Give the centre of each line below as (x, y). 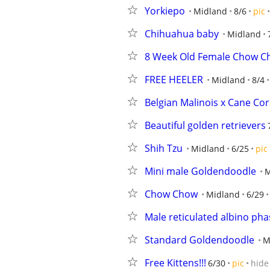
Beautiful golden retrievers (205, 125)
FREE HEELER (174, 80)
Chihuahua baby (182, 34)
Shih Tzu (164, 148)
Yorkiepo (165, 11)
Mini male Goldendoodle (200, 171)
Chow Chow (171, 194)
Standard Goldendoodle (199, 240)
